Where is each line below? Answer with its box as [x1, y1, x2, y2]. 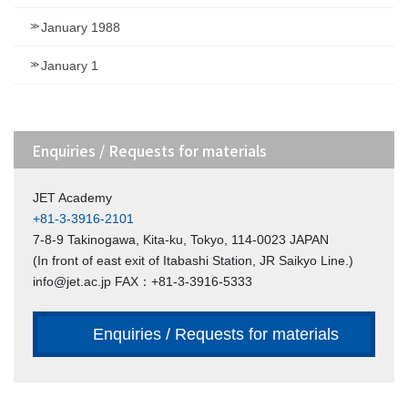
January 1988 [41, 19, 120, 35]
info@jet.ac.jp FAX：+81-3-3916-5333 [33, 273, 252, 289]
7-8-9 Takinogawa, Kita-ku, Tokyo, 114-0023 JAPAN [33, 231, 329, 247]
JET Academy [33, 189, 112, 205]
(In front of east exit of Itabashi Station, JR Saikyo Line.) [33, 252, 353, 268]
